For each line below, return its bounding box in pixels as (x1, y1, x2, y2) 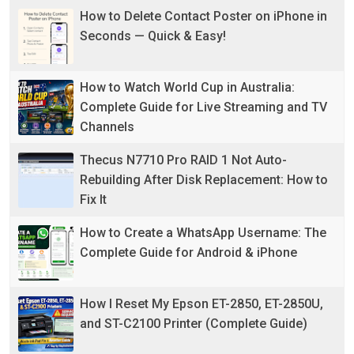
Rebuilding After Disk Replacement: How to (80, 171, 328, 187)
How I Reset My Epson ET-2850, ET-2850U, (80, 296, 323, 311)
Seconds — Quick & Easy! (80, 28, 226, 43)
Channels (80, 119, 134, 134)
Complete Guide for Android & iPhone (80, 244, 297, 260)
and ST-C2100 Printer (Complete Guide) (80, 315, 307, 331)
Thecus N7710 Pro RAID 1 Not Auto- (80, 152, 287, 168)
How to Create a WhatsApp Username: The (80, 224, 326, 240)
